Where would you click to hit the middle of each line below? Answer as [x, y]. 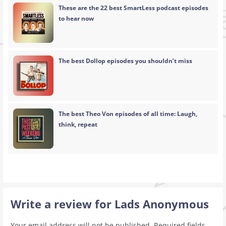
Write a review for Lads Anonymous [109, 204]
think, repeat [78, 125]
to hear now [76, 19]
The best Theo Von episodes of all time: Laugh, [128, 114]
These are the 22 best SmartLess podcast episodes [134, 8]
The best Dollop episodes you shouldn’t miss [126, 61]
